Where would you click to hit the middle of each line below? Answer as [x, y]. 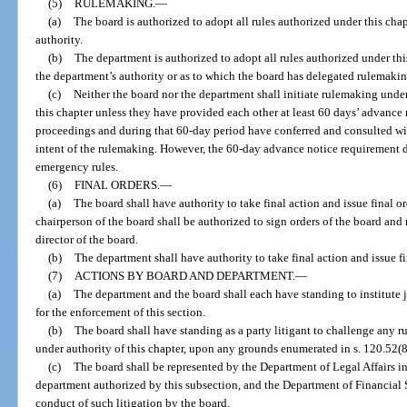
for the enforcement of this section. [121, 312]
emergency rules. [77, 166]
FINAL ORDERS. [117, 184]
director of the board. [87, 239]
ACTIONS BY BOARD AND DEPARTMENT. [184, 275]
